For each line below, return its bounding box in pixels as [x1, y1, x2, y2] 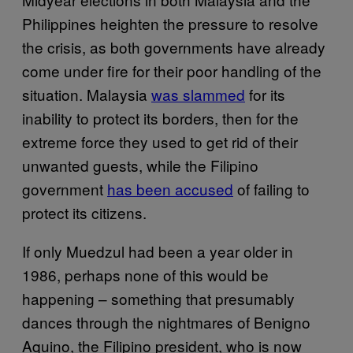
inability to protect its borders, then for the [22, 107, 299, 128]
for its [245, 84, 285, 105]
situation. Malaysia [22, 84, 151, 105]
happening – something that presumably [22, 288, 295, 309]
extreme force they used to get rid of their [22, 131, 298, 152]
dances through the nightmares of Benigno [22, 311, 310, 333]
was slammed [151, 84, 245, 105]
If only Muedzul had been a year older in [22, 240, 293, 262]
